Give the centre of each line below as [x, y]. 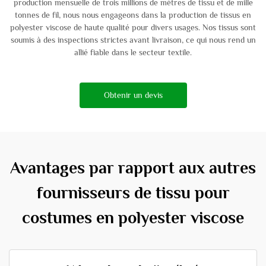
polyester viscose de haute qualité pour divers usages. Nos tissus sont [133, 27]
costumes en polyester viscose [133, 218]
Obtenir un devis [133, 95]
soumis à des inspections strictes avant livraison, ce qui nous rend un [133, 40]
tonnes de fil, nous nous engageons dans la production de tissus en [133, 15]
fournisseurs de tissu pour [133, 193]
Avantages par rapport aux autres [133, 168]
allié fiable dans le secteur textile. [133, 52]
